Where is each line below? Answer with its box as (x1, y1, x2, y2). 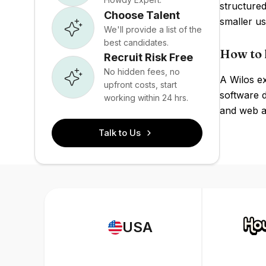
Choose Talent (104, 8, 180, 21)
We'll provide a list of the (104, 24, 202, 34)
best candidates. (104, 37, 169, 47)
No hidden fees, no (104, 66, 180, 77)
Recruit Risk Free (104, 51, 193, 64)
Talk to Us (99, 127, 141, 138)
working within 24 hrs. (104, 93, 188, 103)
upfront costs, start (104, 80, 177, 90)
